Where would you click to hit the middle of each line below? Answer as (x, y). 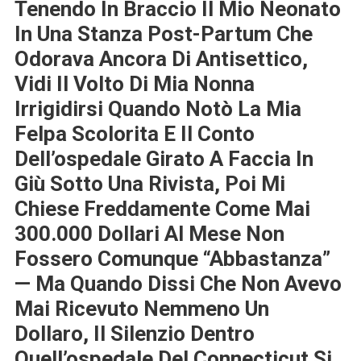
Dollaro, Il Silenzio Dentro (134, 333)
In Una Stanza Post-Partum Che (163, 33)
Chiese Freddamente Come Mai (162, 208)
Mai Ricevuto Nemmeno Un (141, 308)
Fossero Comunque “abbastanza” (172, 258)
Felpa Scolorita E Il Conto (134, 133)
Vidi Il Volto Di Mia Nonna (134, 83)
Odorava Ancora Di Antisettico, (161, 58)
